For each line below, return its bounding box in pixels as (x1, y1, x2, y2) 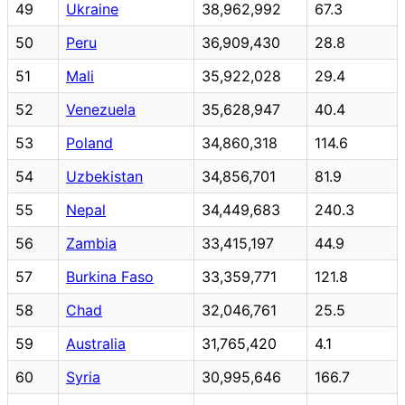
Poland (66, 133, 113, 152)
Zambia (66, 233, 117, 252)
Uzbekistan (66, 166, 143, 185)
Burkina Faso (66, 267, 154, 286)
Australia (66, 334, 126, 353)
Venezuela (66, 99, 136, 118)
